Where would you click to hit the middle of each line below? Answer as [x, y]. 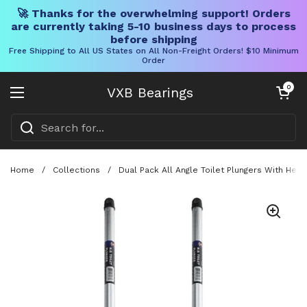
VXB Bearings [150, 93]
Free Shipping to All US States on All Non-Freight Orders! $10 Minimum [153, 51]
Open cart [288, 87]
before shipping [153, 39]
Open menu [49, 100]
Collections [76, 170]
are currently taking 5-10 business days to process [153, 26]
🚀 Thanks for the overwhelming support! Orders [153, 13]
